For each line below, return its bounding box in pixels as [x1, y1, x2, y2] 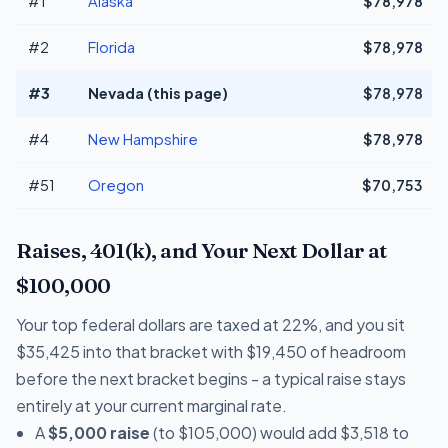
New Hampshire [88, 129, 198, 148]
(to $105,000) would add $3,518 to [150, 421, 410, 443]
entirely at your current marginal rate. [16, 394, 287, 416]
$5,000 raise [48, 421, 151, 443]
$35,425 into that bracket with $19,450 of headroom [16, 340, 406, 362]
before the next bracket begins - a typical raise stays [16, 367, 406, 389]
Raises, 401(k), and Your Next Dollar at [16, 237, 387, 263]
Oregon [88, 175, 144, 194]
